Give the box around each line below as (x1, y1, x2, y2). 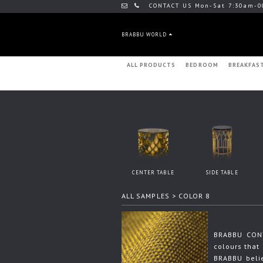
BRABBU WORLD (122, 31, 168, 38)
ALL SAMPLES (122, 191, 170, 200)
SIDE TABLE (205, 168, 238, 176)
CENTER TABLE (131, 168, 174, 176)
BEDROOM (186, 61, 218, 69)
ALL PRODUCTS (126, 61, 176, 69)
